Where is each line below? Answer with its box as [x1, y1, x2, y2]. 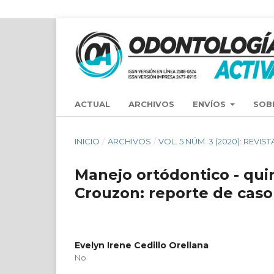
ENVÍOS [193, 98, 228, 109]
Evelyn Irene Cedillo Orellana [75, 239, 209, 251]
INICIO [75, 136, 100, 146]
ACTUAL [75, 98, 110, 109]
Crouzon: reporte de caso [75, 183, 273, 202]
